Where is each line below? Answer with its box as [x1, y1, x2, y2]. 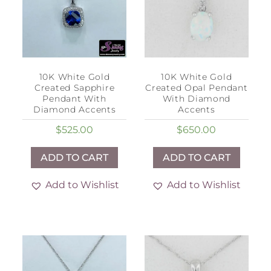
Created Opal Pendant [145, 82, 248, 94]
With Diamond [162, 93, 231, 105]
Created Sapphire [34, 82, 115, 94]
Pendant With [42, 93, 106, 105]
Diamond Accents [33, 104, 116, 116]
